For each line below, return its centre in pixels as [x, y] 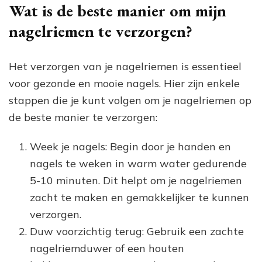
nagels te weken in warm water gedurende [138, 163]
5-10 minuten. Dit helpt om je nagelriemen [136, 180]
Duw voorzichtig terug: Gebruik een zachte [137, 231]
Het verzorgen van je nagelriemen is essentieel [125, 66]
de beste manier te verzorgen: [83, 117]
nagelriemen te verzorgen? [101, 31]
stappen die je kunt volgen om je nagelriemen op [130, 100]
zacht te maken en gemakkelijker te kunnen [139, 197]
